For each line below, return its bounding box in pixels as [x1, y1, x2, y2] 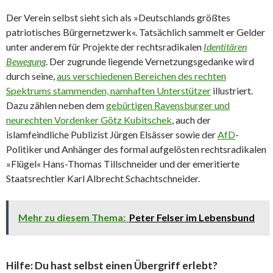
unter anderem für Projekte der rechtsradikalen [6, 41, 204, 53]
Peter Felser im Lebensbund [129, 211, 255, 224]
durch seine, [6, 70, 57, 82]
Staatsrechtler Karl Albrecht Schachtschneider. [6, 172, 200, 185]
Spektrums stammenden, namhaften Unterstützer [6, 85, 211, 97]
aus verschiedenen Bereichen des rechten [57, 70, 226, 82]
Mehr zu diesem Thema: [18, 211, 126, 224]
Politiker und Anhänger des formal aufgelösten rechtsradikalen [6, 143, 266, 155]
